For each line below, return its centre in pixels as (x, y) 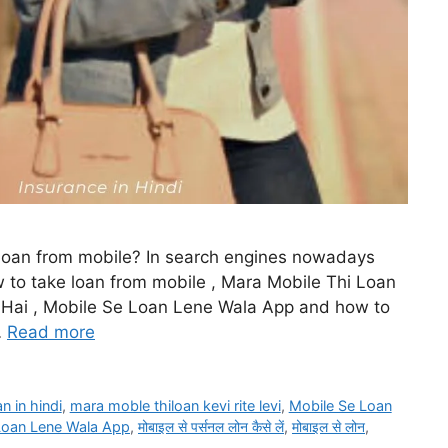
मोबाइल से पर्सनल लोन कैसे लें (211, 427)
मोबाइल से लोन (328, 427)
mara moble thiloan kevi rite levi (175, 406)
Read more (51, 332)
